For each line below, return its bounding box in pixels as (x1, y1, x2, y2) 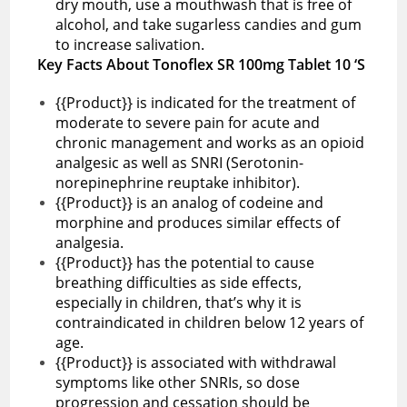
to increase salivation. (55, 34, 209, 55)
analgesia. (55, 232, 128, 253)
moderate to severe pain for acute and (55, 112, 321, 133)
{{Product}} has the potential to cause (55, 252, 315, 273)
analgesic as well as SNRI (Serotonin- (55, 152, 304, 173)
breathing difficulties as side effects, (55, 272, 303, 293)
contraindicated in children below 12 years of (55, 312, 364, 333)
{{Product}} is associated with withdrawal (55, 352, 337, 372)
